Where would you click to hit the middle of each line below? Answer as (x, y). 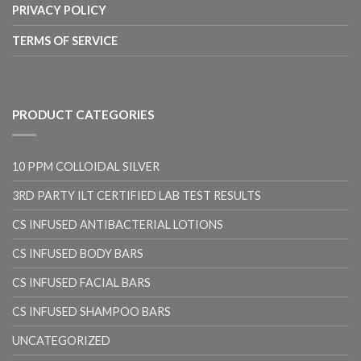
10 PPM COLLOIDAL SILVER (86, 167)
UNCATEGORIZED (61, 341)
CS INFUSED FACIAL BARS (81, 283)
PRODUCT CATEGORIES (83, 115)
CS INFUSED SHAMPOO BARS (91, 312)
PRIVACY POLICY (59, 10)
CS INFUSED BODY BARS (78, 254)
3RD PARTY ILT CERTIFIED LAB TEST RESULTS (137, 196)
